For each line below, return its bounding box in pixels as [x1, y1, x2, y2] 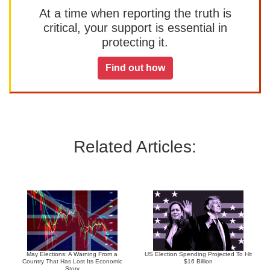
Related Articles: [74, 137, 196, 156]
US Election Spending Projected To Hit [144, 251, 252, 257]
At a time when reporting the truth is [39, 7, 231, 20]
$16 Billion [183, 258, 213, 265]
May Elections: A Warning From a [27, 251, 118, 257]
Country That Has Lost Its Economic [22, 258, 122, 265]
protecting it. [102, 36, 168, 49]
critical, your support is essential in [43, 21, 227, 34]
